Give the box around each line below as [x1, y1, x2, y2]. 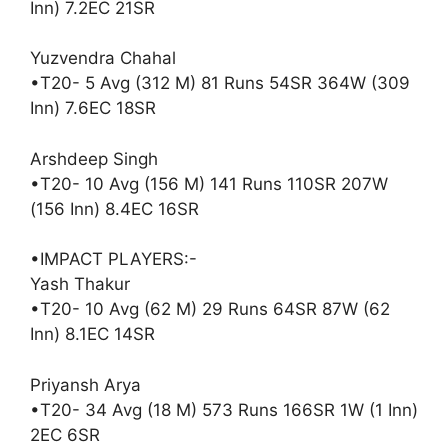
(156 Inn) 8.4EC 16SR [30, 198, 199, 219]
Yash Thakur [30, 274, 130, 294]
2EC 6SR [30, 424, 105, 445]
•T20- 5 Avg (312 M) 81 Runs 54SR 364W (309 [30, 73, 410, 93]
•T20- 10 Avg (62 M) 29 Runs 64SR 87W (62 [30, 299, 390, 319]
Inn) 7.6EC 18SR [30, 98, 161, 118]
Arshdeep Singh [30, 148, 158, 169]
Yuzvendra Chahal [30, 48, 176, 68]
